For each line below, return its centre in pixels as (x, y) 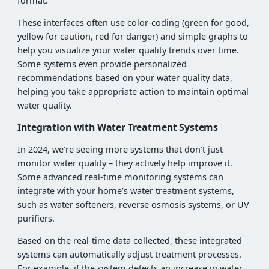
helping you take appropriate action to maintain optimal (133, 92)
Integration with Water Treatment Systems (118, 128)
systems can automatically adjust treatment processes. (130, 255)
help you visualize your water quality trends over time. (128, 50)
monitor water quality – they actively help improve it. (125, 163)
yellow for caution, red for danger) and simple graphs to (133, 37)
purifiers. (36, 218)
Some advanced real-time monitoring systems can (121, 177)
